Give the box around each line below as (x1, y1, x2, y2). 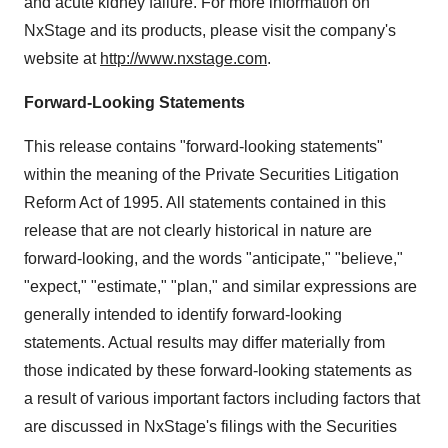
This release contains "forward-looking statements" (24, 138, 383, 156)
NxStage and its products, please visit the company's (24, 22, 396, 40)
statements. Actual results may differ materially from (24, 334, 385, 352)
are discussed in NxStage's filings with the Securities (24, 418, 397, 436)
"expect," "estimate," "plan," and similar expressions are (24, 278, 417, 296)
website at (24, 50, 100, 68)
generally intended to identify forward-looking (24, 306, 342, 324)
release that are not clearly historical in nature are (24, 222, 372, 240)
